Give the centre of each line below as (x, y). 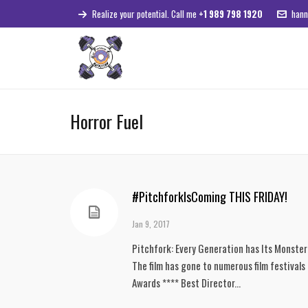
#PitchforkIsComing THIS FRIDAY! (210, 197)
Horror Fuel (107, 121)
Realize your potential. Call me (145, 14)
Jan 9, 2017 (151, 224)
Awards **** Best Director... (186, 283)
